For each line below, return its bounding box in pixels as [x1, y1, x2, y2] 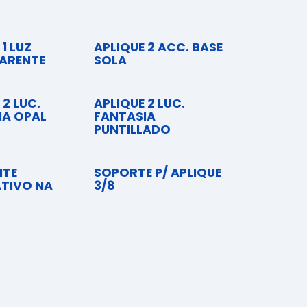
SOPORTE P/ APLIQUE [93, 164, 221, 181]
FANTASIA [93, 108, 156, 125]
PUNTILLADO [93, 121, 171, 138]
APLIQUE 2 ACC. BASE [93, 38, 223, 56]
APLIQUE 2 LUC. [93, 95, 185, 112]
